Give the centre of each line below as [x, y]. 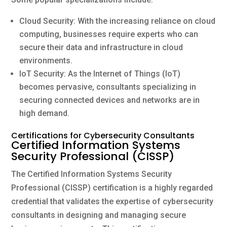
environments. [46, 60]
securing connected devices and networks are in [110, 100]
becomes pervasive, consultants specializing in [108, 87]
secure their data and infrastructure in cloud [101, 47]
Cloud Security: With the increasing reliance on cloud [118, 21]
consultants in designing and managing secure [99, 215]
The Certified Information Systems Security [92, 174]
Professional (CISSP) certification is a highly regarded [112, 187]
